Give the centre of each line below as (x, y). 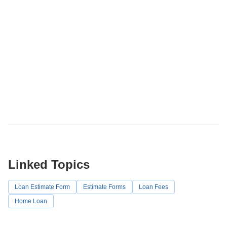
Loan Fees (154, 187)
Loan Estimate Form (42, 187)
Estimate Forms (104, 187)
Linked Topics (49, 164)
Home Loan (31, 201)
